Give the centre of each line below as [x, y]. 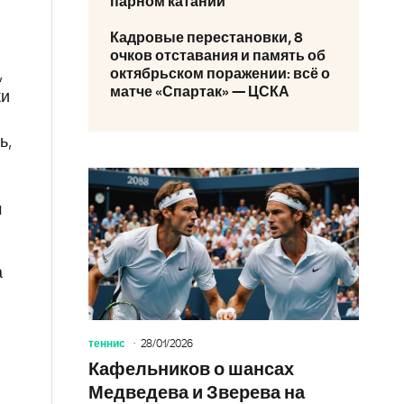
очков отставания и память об [218, 56]
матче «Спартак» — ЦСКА [200, 92]
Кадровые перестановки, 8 [207, 38]
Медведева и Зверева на [197, 393]
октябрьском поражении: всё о [220, 74]
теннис [107, 343]
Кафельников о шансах [191, 369]
